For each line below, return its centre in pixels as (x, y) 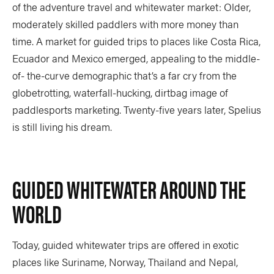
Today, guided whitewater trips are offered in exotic (125, 245)
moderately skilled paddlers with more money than (125, 24)
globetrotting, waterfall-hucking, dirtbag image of (120, 92)
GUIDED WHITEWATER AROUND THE (129, 189)
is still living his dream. (62, 127)
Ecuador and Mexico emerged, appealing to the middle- (136, 58)
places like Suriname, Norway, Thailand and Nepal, (125, 262)
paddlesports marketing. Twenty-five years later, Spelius (137, 109)
